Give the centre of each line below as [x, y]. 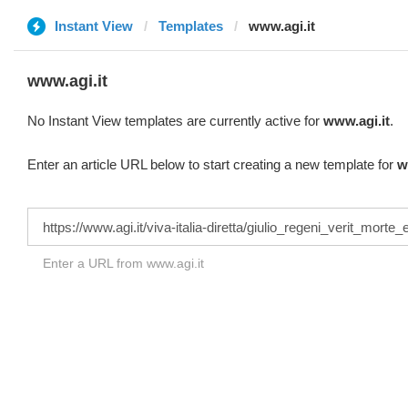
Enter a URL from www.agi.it [123, 263]
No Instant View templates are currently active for [175, 121]
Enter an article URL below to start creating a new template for [212, 164]
